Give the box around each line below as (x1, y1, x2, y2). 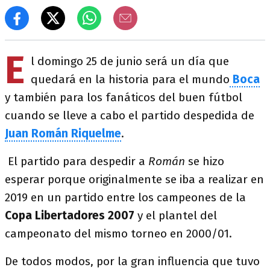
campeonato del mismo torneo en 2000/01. (5, 227, 232, 240)
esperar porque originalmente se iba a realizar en (5, 172, 264, 186)
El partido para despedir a (5, 154, 148, 168)
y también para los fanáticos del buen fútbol (5, 90, 242, 104)
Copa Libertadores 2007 (5, 209, 134, 222)
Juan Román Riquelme (5, 127, 121, 140)
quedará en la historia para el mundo (31, 72, 230, 86)
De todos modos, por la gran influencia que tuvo (5, 254, 260, 268)
